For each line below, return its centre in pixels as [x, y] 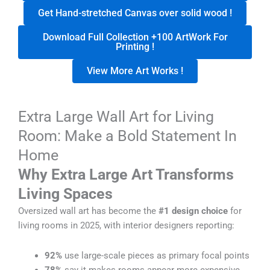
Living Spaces [65, 194]
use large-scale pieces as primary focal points [155, 255]
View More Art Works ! [135, 71]
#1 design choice [193, 211]
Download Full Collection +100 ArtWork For [135, 37]
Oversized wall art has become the [88, 211]
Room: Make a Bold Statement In [127, 136]
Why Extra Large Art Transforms [126, 175]
